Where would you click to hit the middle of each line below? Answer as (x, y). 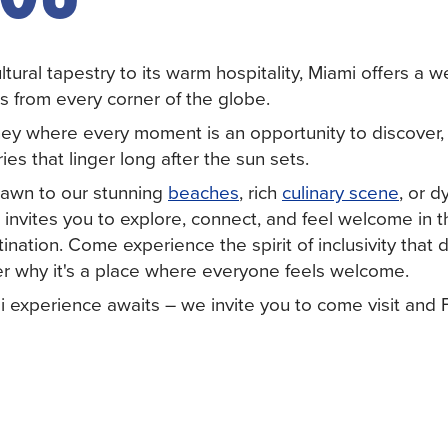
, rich (260, 191)
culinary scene (340, 191)
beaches (203, 191)
